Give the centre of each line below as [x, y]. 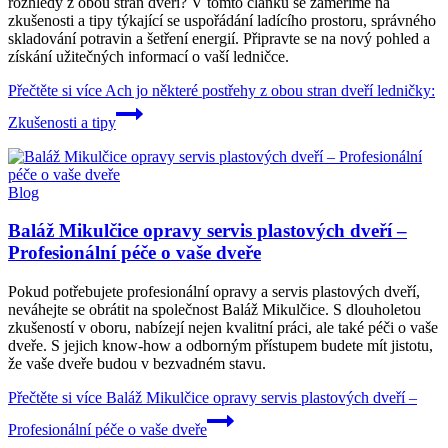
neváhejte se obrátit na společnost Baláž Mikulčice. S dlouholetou [214, 309]
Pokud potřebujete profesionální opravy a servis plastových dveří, [214, 291]
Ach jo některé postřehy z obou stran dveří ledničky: [268, 90]
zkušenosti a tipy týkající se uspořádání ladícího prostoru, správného [222, 20]
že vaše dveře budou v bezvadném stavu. [137, 363]
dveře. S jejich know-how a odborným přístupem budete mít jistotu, [220, 345]
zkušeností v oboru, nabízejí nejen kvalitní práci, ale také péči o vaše [223, 327]
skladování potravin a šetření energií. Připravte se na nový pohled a [219, 38]
